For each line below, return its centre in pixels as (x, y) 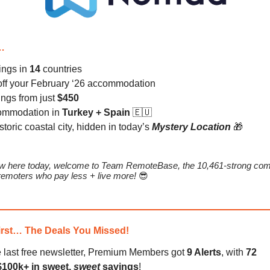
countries (62, 69)
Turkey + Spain (97, 112)
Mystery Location (193, 127)
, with (232, 252)
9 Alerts (204, 252)
